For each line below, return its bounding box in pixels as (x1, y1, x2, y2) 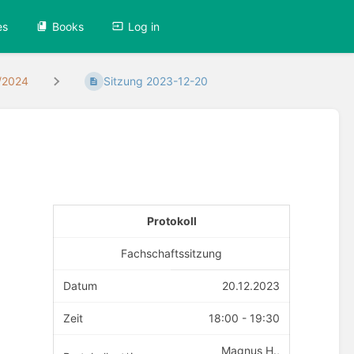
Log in (128, 19, 160, 33)
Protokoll (146, 213, 197, 228)
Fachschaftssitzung (121, 246, 223, 260)
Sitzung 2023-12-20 (103, 74, 208, 88)
